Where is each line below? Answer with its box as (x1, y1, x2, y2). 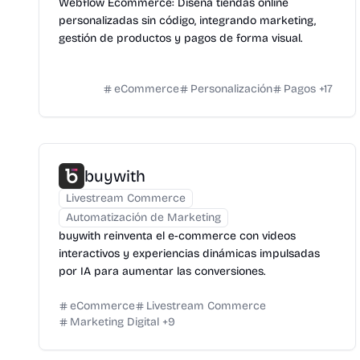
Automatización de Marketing (66, 211, 221, 224)
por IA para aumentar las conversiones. (59, 264, 265, 278)
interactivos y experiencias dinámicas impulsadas (59, 247, 320, 260)
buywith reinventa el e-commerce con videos (59, 229, 296, 243)
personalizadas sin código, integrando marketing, (59, 14, 316, 27)
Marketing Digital (70, 315, 159, 329)
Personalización (190, 82, 272, 96)
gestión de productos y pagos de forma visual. (59, 31, 302, 45)
